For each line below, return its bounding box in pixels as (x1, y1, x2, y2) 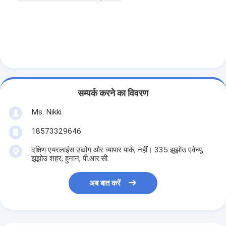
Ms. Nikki (31, 107, 62, 117)
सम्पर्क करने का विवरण (78, 88, 148, 98)
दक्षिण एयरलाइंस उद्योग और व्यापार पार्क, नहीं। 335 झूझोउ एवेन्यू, (31, 145, 203, 155)
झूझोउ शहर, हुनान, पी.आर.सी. (31, 154, 109, 163)
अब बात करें (89, 178, 121, 188)
